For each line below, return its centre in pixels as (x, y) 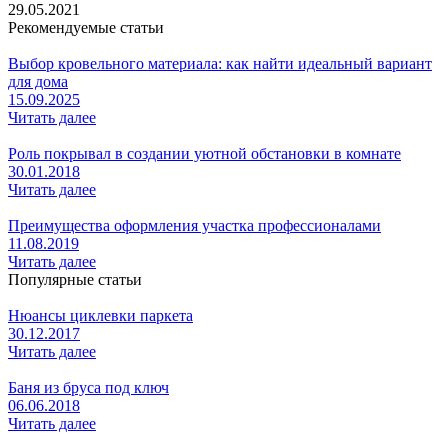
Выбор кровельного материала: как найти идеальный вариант (220, 63)
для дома (38, 81)
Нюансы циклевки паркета (100, 315)
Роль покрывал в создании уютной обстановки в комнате (204, 153)
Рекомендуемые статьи (86, 27)
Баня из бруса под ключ (88, 387)
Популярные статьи (75, 279)
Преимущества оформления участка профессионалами (194, 225)
